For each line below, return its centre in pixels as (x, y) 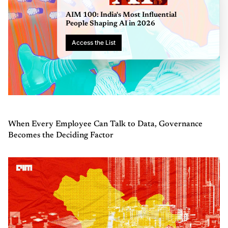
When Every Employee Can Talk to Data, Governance (105, 124)
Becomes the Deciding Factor (61, 135)
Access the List (205, 42)
